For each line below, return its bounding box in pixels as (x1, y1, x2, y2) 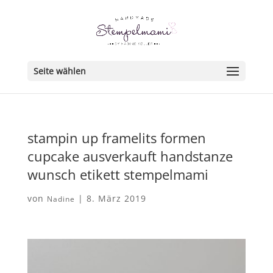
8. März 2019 (86, 193, 146, 204)
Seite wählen (33, 65, 86, 77)
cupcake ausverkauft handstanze (27, 147, 233, 165)
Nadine (46, 194, 75, 204)
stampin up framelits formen (27, 129, 206, 147)
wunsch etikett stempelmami (27, 165, 208, 183)
